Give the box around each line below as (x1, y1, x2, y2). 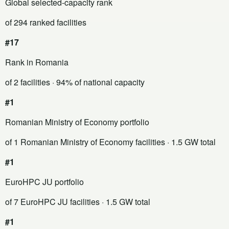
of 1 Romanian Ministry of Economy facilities (5, 135, 165, 148)
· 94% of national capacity (50, 76, 145, 88)
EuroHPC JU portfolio (5, 175, 84, 188)
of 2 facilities (5, 76, 50, 88)
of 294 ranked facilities (5, 16, 86, 28)
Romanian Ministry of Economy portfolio (5, 116, 149, 128)
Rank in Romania (5, 56, 68, 68)
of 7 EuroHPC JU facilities (5, 195, 100, 208)
